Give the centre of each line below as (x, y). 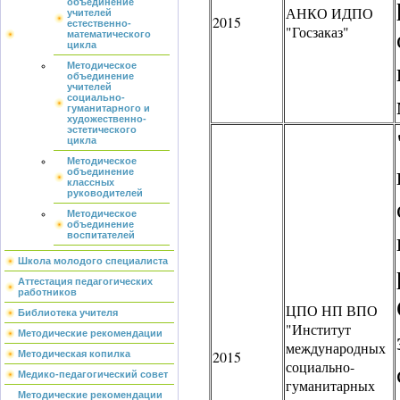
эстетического (102, 129)
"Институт (318, 329)
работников (47, 292)
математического (109, 34)
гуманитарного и (108, 108)
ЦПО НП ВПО (332, 311)
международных (336, 348)
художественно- (107, 119)
